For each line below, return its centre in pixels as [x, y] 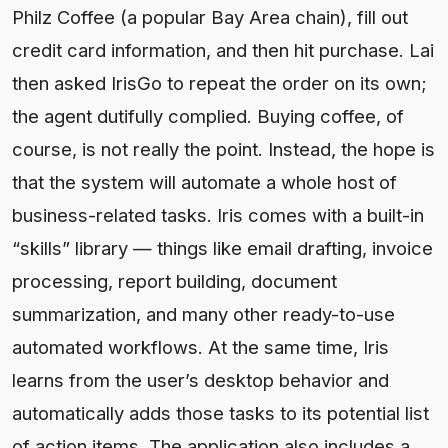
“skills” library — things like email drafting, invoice [222, 247]
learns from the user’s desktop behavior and [200, 379]
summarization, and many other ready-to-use [203, 313]
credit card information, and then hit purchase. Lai [223, 49]
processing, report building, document [174, 280]
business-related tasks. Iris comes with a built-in [218, 214]
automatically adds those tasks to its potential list [220, 412]
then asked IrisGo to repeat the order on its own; [219, 82]
